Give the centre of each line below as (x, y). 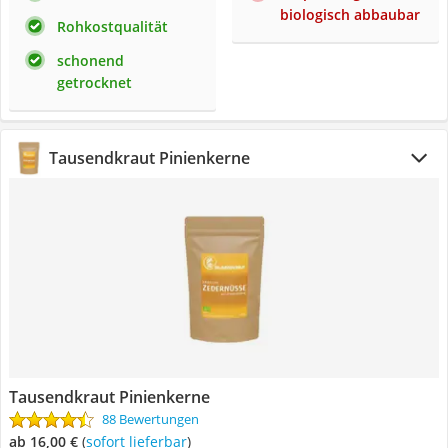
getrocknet (94, 82)
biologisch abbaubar (350, 14)
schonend (90, 60)
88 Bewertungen (150, 419)
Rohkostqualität (112, 26)
